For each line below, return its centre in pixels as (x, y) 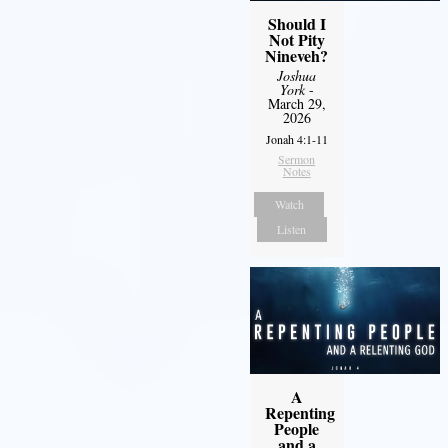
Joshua (297, 76)
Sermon (297, 159)
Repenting (299, 413)
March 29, (296, 104)
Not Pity (296, 40)
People (297, 429)
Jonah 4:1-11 (296, 139)
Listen (292, 229)
